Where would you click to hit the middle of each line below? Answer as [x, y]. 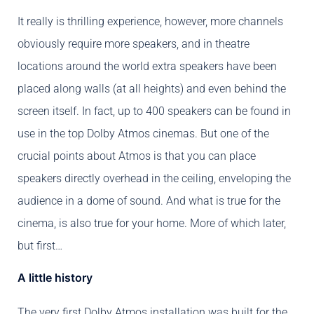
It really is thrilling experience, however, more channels [150, 22]
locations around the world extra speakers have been [147, 67]
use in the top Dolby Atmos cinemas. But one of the [143, 134]
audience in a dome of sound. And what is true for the [149, 201]
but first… [40, 246]
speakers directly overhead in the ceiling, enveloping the [154, 179]
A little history [55, 278]
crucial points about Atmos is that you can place [137, 156]
